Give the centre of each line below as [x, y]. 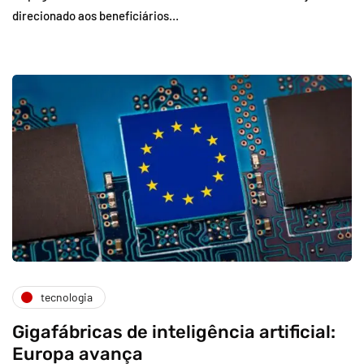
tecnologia [67, 297]
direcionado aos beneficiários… [95, 16]
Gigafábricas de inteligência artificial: [174, 331]
